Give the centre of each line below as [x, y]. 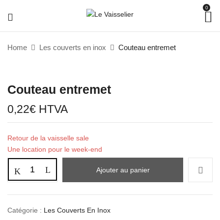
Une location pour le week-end [55, 149]
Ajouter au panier [123, 170]
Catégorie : [26, 210]
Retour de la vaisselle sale [48, 138]
